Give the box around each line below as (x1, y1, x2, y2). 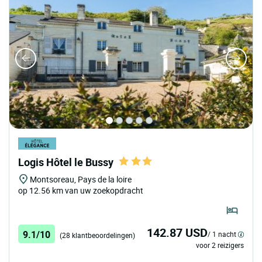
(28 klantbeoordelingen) (60, 230, 135, 240)
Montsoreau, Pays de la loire (30, 174, 132, 185)
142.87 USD (147, 224, 208, 240)
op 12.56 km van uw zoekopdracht (18, 185, 143, 196)
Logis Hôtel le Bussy (18, 155, 113, 170)
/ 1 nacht (208, 229, 236, 239)
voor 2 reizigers (196, 240, 244, 250)
